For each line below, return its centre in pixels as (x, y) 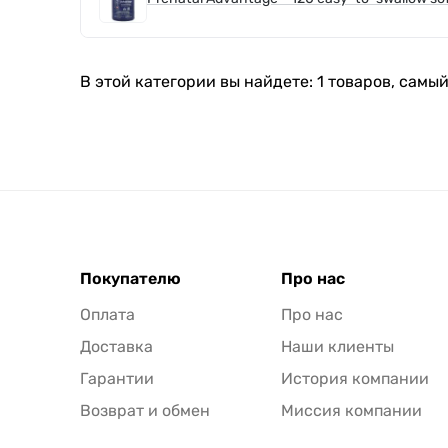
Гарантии (117, 379)
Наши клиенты (338, 347)
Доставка (116, 347)
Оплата (107, 315)
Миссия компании (352, 411)
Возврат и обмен (145, 411)
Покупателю (130, 279)
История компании (355, 379)
